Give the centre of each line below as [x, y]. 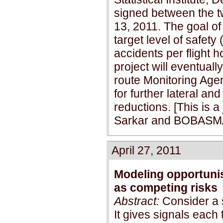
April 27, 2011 [146, 150]
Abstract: [137, 201]
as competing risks [166, 187]
